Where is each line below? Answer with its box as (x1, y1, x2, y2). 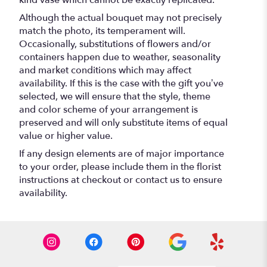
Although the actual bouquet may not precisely (19, 11, 222, 24)
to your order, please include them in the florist (19, 160, 221, 173)
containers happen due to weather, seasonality (19, 50, 221, 64)
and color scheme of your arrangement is (19, 103, 198, 116)
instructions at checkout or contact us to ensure (19, 173, 222, 187)
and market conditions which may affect (19, 63, 191, 77)
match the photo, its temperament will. (19, 24, 185, 38)
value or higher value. (19, 129, 113, 142)
